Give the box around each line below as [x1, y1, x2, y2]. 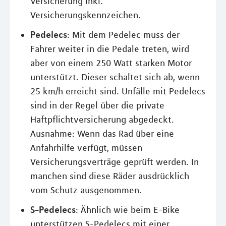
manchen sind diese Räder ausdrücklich [30, 171, 189, 182]
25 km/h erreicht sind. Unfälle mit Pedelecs [30, 86, 205, 97]
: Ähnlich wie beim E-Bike [76, 204, 180, 215]
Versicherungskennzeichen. [30, 10, 141, 21]
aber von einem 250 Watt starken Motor [30, 58, 192, 69]
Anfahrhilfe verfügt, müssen [30, 142, 142, 153]
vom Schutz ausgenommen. [30, 185, 142, 196]
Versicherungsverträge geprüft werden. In [30, 156, 199, 167]
